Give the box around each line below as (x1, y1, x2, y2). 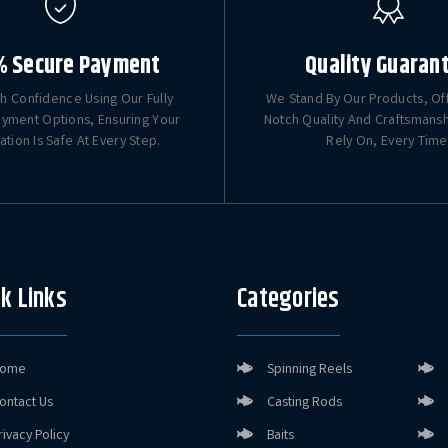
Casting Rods (267, 393, 343, 414)
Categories (237, 280, 340, 320)
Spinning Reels (267, 360, 353, 381)
